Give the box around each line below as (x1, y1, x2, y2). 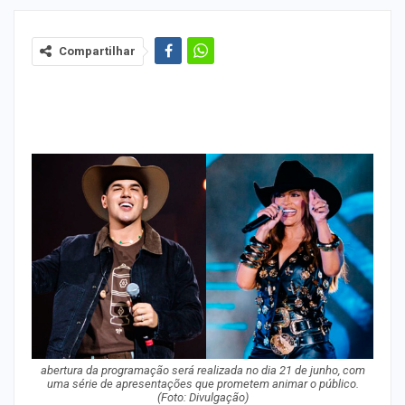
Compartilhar (59, 44, 136, 58)
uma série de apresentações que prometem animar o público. (46, 376, 359, 391)
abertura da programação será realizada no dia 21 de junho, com (40, 363, 365, 377)
